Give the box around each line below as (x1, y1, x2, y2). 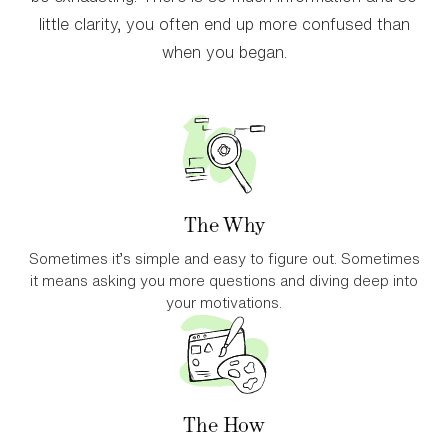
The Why (183, 207, 265, 242)
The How (183, 407, 265, 442)
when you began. (161, 44, 287, 60)
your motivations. (166, 295, 282, 310)
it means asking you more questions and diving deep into (30, 273, 418, 288)
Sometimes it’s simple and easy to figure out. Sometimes (28, 251, 420, 266)
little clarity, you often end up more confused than (38, 16, 410, 32)
